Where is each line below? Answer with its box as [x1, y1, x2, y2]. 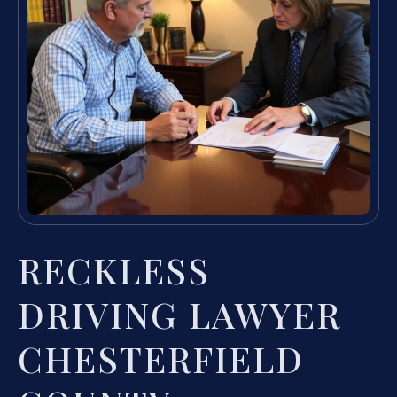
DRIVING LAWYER [18, 290, 341, 338]
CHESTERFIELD [18, 334, 304, 382]
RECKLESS [18, 245, 210, 293]
